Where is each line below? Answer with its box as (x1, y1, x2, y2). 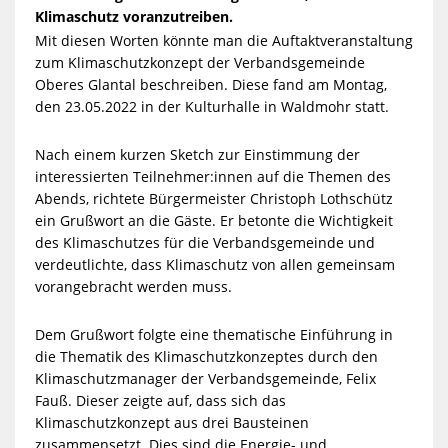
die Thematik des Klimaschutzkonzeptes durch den (34, 346, 378, 366)
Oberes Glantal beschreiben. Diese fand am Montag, (34, 74, 387, 94)
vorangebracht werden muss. (34, 276, 232, 296)
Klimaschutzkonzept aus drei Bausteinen (34, 412, 309, 432)
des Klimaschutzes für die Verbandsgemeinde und (34, 232, 375, 252)
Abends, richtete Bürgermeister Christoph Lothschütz (34, 188, 393, 208)
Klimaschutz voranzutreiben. (34, 6, 233, 26)
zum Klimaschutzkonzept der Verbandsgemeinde (34, 52, 365, 72)
